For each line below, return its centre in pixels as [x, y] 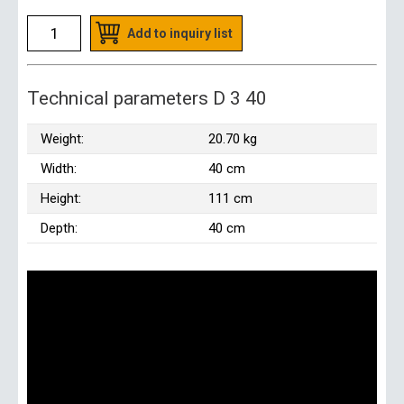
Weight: [62, 139]
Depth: [59, 229]
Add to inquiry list [180, 33]
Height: [61, 199]
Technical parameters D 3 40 [147, 99]
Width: [59, 169]
